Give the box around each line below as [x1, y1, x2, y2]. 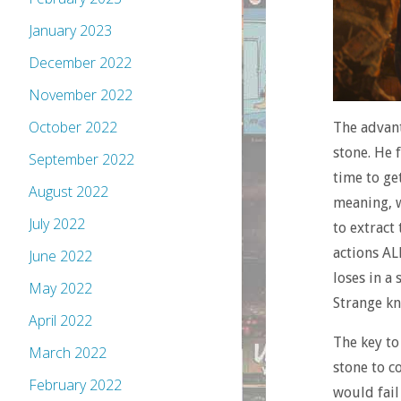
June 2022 [29, 246, 92, 267]
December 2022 [29, 53, 132, 73]
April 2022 [29, 311, 92, 331]
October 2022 [29, 117, 117, 138]
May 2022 [29, 278, 92, 299]
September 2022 [29, 149, 134, 170]
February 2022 [29, 375, 122, 396]
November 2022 [29, 85, 132, 106]
